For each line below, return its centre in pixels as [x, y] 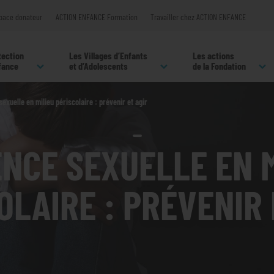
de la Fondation [219, 66]
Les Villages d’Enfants [108, 55]
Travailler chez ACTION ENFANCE [198, 17]
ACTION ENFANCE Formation [96, 17]
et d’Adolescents [98, 66]
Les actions [213, 55]
